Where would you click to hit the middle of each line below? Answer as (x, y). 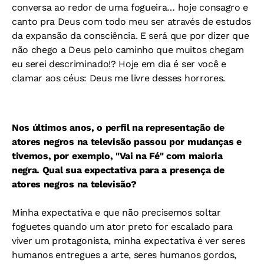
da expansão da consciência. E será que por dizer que (131, 36)
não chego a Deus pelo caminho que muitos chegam (128, 50)
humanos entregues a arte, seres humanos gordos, (124, 255)
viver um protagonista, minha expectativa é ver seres (128, 241)
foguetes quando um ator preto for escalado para (122, 227)
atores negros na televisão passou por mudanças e (127, 142)
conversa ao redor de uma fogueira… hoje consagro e (130, 8)
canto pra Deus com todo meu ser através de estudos (131, 22)
